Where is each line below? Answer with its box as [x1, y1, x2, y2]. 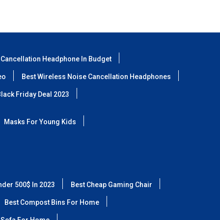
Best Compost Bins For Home [4, 198, 99, 206]
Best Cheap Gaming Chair [71, 181, 152, 189]
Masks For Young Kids [4, 118, 76, 126]
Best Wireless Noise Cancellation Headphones [22, 73, 171, 81]
